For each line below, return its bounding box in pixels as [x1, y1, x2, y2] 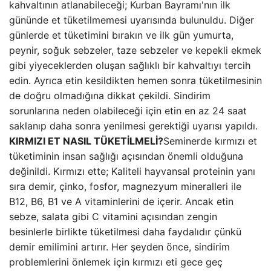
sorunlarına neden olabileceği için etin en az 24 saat [9, 105, 247, 117]
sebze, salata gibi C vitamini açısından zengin [9, 211, 217, 223]
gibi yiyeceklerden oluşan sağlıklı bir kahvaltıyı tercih [9, 59, 250, 71]
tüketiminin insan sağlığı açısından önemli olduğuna [9, 150, 243, 162]
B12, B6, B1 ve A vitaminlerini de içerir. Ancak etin [9, 195, 233, 207]
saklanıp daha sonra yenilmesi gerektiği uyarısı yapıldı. [9, 120, 258, 132]
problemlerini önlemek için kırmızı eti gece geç [9, 256, 223, 268]
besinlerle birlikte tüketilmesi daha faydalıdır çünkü [9, 226, 241, 238]
